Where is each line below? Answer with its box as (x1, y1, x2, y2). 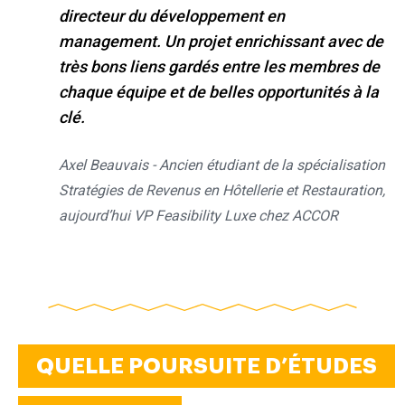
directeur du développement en (59, 6, 285, 26)
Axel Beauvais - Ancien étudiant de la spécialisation (59, 155, 385, 174)
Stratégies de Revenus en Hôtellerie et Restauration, (59, 181, 385, 199)
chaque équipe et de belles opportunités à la (59, 82, 379, 102)
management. (59, 32, 165, 52)
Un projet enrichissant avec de (165, 32, 383, 52)
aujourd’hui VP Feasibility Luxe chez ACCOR (59, 206, 338, 224)
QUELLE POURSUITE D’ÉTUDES (36, 354, 377, 377)
